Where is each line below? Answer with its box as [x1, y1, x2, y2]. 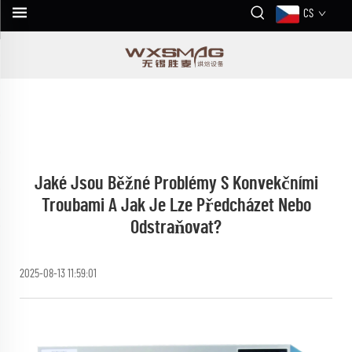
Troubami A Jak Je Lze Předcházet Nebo [41, 196, 311, 215]
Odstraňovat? [130, 218, 222, 237]
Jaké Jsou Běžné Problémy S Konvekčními [34, 174, 318, 193]
